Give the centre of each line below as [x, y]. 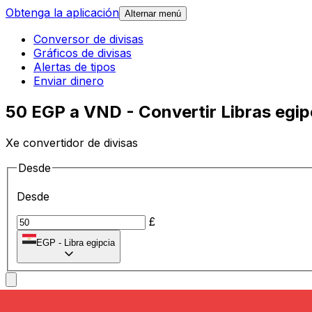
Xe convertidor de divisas [72, 142]
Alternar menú [153, 14]
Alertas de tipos [75, 67]
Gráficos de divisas [83, 53]
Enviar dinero [69, 81]
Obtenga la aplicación [62, 13]
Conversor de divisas [88, 39]
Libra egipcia [89, 243]
